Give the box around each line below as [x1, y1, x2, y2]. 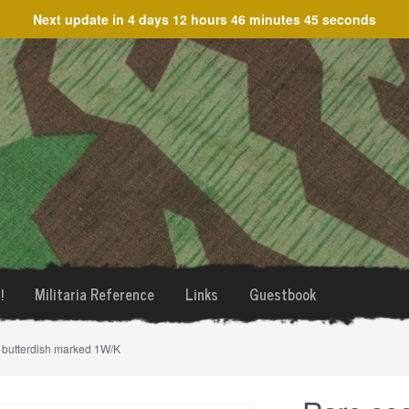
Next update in [33, 10, 128, 28]
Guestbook [248, 282, 316, 306]
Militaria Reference [34, 282, 154, 306]
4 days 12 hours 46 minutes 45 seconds [128, 10, 376, 28]
